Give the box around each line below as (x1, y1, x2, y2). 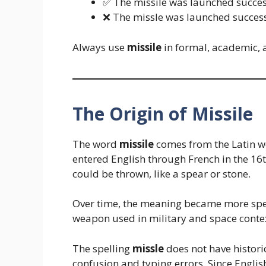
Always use (72, 40, 127, 54)
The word (72, 137, 119, 151)
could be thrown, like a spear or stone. (72, 166, 251, 180)
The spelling (72, 241, 132, 255)
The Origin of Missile (72, 101, 253, 126)
